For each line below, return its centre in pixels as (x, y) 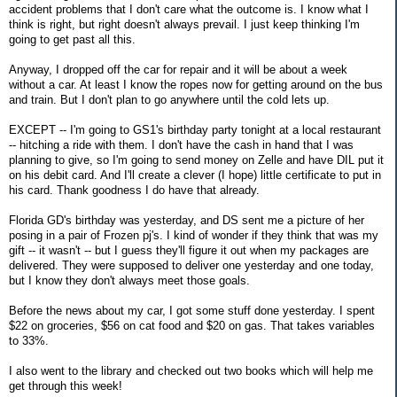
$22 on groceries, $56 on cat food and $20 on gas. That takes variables (192, 326)
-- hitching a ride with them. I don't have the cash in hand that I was (181, 145)
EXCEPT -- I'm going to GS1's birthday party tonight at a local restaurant (195, 130)
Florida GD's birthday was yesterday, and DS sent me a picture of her (187, 221)
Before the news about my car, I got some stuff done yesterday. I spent (192, 311)
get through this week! (66, 386)
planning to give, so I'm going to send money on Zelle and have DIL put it (196, 160)
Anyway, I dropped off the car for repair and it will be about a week (178, 70)
